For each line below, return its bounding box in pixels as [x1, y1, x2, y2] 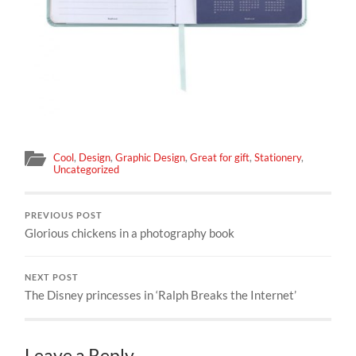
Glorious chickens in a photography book [25, 225, 235, 240]
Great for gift [190, 150, 250, 164]
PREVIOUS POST [25, 210, 103, 220]
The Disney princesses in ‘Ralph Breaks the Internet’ [25, 287, 297, 302]
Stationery [254, 150, 302, 164]
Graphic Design [115, 150, 186, 164]
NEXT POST [25, 272, 79, 282]
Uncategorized [53, 162, 120, 176]
